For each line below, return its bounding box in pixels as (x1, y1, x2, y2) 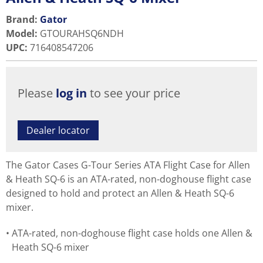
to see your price (87, 85, 180, 101)
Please (18, 85, 56, 101)
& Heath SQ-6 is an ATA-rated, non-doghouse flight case (6, 173, 251, 186)
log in (56, 85, 87, 101)
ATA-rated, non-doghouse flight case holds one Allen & (12, 227, 252, 240)
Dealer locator (26, 124, 90, 137)
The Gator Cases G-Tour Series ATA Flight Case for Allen (6, 159, 250, 171)
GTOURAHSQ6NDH (40, 27, 124, 40)
